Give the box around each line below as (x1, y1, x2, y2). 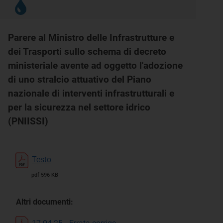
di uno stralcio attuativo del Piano (8, 74, 151, 85)
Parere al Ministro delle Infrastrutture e (8, 32, 174, 43)
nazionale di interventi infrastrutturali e (8, 88, 174, 99)
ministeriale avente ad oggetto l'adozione (8, 60, 183, 71)
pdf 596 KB (31, 172, 58, 178)
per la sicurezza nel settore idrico (8, 102, 150, 113)
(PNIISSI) (8, 115, 48, 127)
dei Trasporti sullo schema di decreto (8, 46, 166, 57)
